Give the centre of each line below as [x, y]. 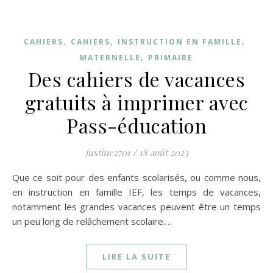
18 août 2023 [163, 152]
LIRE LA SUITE [136, 257]
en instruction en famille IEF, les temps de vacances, [136, 192]
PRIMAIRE [171, 58]
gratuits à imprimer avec [136, 102]
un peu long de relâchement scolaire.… [92, 221]
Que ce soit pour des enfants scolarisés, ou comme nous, [16, 177]
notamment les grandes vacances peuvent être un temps [136, 207]
